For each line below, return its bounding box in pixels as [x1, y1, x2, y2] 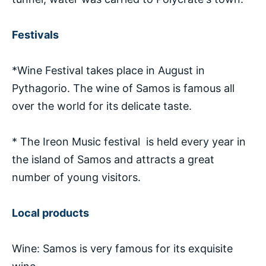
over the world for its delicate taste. [12, 99, 192, 112]
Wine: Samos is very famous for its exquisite [12, 242, 233, 255]
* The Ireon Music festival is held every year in [12, 135, 246, 148]
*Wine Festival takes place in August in [12, 64, 205, 77]
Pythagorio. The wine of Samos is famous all [12, 81, 235, 94]
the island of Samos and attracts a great [12, 153, 214, 166]
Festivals [12, 28, 59, 41]
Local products [12, 206, 89, 219]
